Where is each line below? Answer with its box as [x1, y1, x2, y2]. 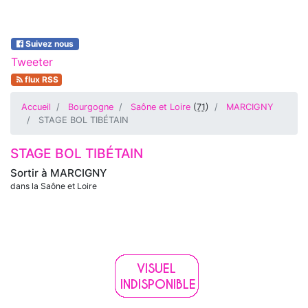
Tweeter [11, 55, 53, 69]
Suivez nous [23, 38, 76, 49]
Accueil [21, 102, 51, 112]
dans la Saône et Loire [10, 181, 97, 191]
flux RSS [22, 74, 58, 85]
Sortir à [10, 166, 50, 179]
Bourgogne [68, 102, 113, 112]
